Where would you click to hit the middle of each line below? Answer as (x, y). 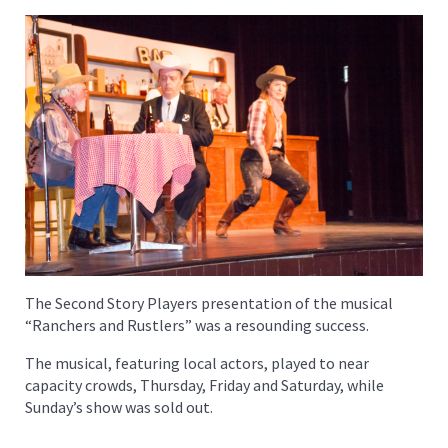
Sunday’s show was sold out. (119, 407)
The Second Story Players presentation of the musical (209, 303)
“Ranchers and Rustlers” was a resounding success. (197, 325)
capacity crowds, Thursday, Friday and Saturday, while (204, 385)
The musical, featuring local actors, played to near (197, 363)
